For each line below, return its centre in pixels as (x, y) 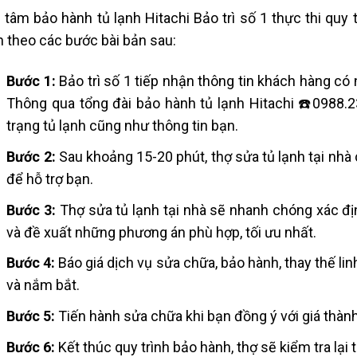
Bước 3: (31, 210)
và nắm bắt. (43, 285)
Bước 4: (31, 263)
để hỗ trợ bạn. (50, 178)
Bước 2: (33, 156)
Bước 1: (31, 81)
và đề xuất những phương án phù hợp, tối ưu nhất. (162, 232)
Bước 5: (31, 316)
